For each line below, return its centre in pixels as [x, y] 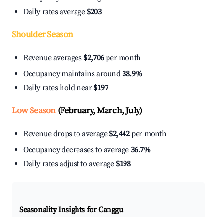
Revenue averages [54, 58]
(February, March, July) [99, 111]
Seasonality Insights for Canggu [71, 210]
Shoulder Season [42, 35]
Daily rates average [55, 12]
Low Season [34, 111]
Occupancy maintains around [73, 74]
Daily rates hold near [59, 88]
